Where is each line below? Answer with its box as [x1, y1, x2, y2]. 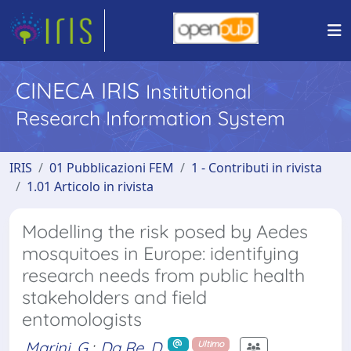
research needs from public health [22, 264, 305, 287]
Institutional [146, 79, 251, 103]
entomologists [22, 308, 142, 331]
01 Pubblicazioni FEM [49, 159, 174, 176]
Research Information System [16, 106, 285, 130]
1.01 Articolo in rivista [27, 178, 154, 195]
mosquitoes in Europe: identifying [22, 242, 299, 265]
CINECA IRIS [16, 76, 146, 104]
